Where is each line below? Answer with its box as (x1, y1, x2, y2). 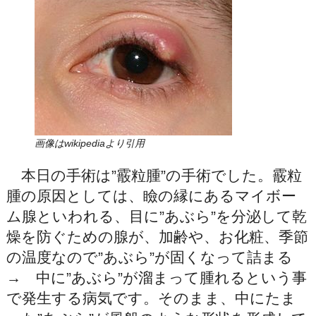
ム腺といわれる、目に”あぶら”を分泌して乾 (6, 208, 307, 225)
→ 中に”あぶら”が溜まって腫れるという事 (6, 269, 307, 286)
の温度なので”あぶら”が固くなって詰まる (6, 249, 308, 266)
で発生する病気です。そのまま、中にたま (6, 290, 296, 307)
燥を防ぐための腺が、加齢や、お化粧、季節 (6, 229, 308, 245)
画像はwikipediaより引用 (34, 138, 145, 150)
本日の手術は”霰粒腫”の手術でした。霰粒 (6, 167, 302, 184)
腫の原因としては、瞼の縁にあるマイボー (6, 188, 296, 205)
